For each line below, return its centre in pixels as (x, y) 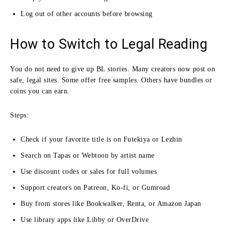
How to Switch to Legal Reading (109, 44)
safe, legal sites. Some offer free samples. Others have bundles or (111, 80)
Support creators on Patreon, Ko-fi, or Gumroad (95, 187)
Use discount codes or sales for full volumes (89, 171)
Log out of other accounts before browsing (87, 14)
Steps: (19, 115)
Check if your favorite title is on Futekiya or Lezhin (101, 139)
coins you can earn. (40, 91)
